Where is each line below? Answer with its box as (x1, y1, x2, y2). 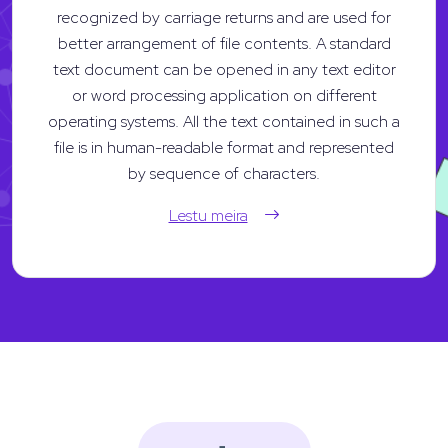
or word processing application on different (71, 84, 377, 106)
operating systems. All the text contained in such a (48, 110, 400, 132)
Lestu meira (168, 204, 248, 226)
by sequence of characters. (128, 162, 320, 184)
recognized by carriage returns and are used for (57, 6, 391, 28)
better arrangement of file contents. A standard (57, 32, 391, 54)
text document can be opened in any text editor (52, 58, 396, 80)
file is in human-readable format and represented (54, 136, 394, 158)
